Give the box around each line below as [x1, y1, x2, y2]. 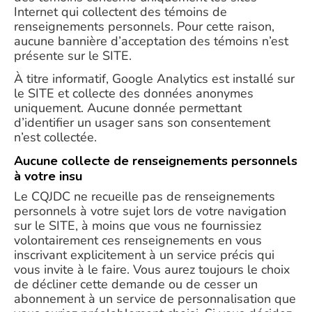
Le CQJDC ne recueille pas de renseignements [14, 188, 275, 205]
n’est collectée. [14, 129, 97, 146]
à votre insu [14, 168, 82, 185]
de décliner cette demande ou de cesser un [14, 276, 258, 292]
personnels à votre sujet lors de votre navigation [14, 203, 286, 219]
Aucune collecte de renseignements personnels [14, 153, 297, 169]
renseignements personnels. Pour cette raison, [14, 18, 274, 35]
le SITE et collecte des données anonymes [14, 85, 253, 102]
